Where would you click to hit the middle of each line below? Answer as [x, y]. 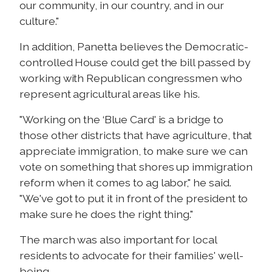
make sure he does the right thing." [107, 214]
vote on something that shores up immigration [136, 167]
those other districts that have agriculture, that [136, 135]
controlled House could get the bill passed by [135, 63]
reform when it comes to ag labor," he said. [125, 183]
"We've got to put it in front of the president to [134, 199]
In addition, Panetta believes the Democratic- [134, 47]
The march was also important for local [118, 240]
